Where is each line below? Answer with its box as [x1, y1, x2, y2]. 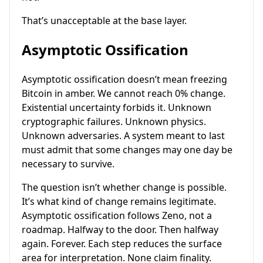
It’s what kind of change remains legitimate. [22, 194, 216, 208]
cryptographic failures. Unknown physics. [22, 114, 206, 128]
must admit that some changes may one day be [22, 143, 232, 156]
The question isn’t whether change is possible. [22, 180, 227, 194]
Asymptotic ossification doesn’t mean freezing [22, 72, 227, 86]
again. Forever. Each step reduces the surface [22, 237, 222, 250]
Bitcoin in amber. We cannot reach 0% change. [22, 86, 225, 100]
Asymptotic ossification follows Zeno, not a [22, 208, 212, 222]
